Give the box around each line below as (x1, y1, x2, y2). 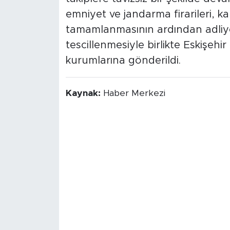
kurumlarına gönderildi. (65, 55, 181, 66)
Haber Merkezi (103, 89, 165, 99)
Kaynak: (65, 89, 103, 99)
